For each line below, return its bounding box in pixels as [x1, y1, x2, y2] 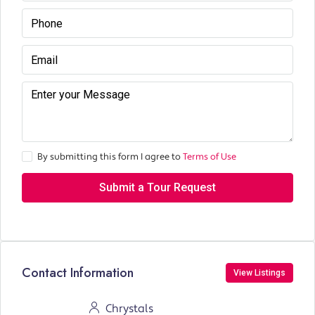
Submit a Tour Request [99, 181, 216, 195]
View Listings [233, 268, 285, 278]
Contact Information [22, 263, 134, 282]
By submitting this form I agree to [37, 151, 183, 163]
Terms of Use [183, 151, 236, 163]
